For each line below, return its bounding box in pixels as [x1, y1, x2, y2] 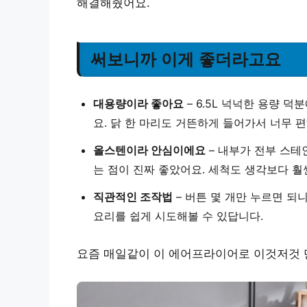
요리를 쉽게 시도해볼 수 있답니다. [93, 208, 263, 223]
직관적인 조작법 [93, 189, 173, 204]
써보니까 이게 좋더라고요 [90, 49, 281, 69]
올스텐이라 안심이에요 [93, 143, 206, 157]
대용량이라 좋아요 [93, 96, 184, 110]
